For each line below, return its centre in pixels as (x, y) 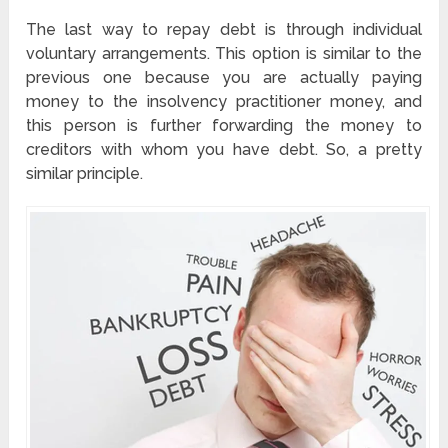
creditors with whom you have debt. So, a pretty (224, 150)
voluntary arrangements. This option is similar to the (224, 54)
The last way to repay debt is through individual (224, 30)
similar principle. (85, 174)
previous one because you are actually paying (224, 78)
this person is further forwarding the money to (224, 126)
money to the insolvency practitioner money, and (224, 102)
